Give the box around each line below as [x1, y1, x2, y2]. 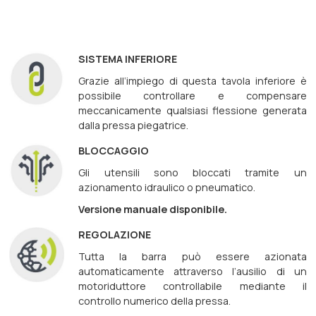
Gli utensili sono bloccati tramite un [78, 165, 307, 179]
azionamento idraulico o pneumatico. [78, 180, 256, 194]
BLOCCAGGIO [78, 143, 150, 157]
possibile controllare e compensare [78, 88, 307, 102]
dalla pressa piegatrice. [78, 118, 189, 132]
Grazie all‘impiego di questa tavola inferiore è [78, 73, 307, 87]
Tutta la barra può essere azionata [78, 249, 307, 263]
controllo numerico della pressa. [78, 293, 231, 308]
